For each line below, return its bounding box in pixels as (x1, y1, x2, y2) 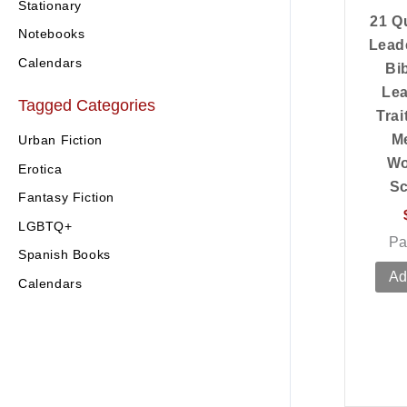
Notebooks (18, 26, 85, 42)
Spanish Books (18, 247, 111, 263)
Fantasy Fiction (18, 190, 114, 205)
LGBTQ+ (18, 218, 73, 233)
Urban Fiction (18, 133, 103, 148)
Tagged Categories (18, 95, 155, 114)
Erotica (18, 161, 63, 176)
